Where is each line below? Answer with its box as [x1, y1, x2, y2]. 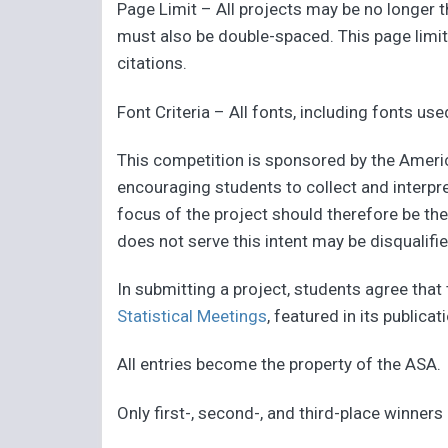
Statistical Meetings [117, 306, 268, 327]
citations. [117, 53, 188, 74]
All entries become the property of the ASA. [117, 354, 442, 375]
